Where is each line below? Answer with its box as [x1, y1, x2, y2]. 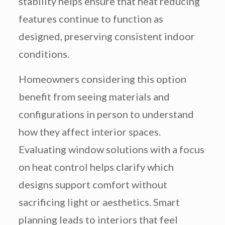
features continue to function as [18, 13, 163, 25]
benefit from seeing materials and [18, 90, 170, 103]
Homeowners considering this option [18, 73, 186, 85]
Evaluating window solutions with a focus [18, 143, 204, 156]
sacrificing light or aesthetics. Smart [18, 196, 180, 208]
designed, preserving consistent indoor [18, 30, 195, 43]
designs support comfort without [18, 178, 167, 191]
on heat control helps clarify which [18, 161, 174, 173]
